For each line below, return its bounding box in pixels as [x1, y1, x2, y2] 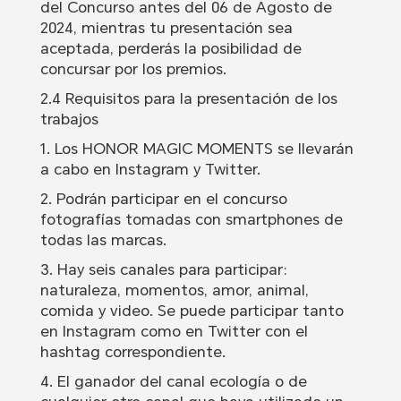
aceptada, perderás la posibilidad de [39, 39, 302, 58]
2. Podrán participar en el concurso [39, 190, 287, 209]
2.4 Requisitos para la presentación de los [39, 90, 337, 108]
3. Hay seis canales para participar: [39, 260, 287, 279]
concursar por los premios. [39, 60, 226, 79]
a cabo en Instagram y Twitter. [39, 160, 260, 179]
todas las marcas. [39, 231, 166, 250]
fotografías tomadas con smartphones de [39, 210, 343, 229]
